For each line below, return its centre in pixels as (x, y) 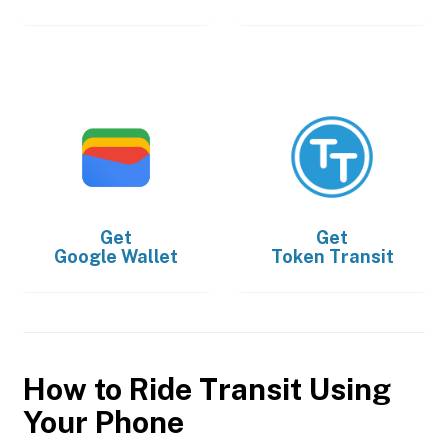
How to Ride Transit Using (207, 388)
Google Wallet (116, 256)
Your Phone (103, 421)
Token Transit (332, 256)
